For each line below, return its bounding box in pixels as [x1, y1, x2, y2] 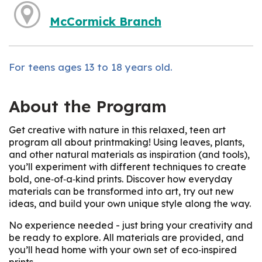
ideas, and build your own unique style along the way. [9, 198, 251, 210]
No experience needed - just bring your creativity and [9, 219, 253, 232]
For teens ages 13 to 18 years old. [9, 60, 173, 73]
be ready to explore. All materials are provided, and [9, 232, 244, 244]
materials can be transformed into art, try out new [9, 185, 234, 198]
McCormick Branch [49, 14, 161, 29]
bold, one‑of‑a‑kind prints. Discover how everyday [9, 173, 232, 185]
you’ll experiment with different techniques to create [9, 161, 246, 173]
